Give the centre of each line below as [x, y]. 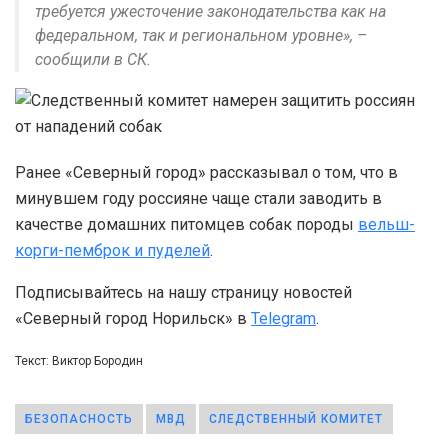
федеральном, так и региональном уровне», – [201, 35]
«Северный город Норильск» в [133, 318]
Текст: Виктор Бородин [79, 360]
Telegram [283, 318]
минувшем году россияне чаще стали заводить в [198, 198]
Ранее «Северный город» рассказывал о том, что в [206, 172]
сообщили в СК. [93, 59]
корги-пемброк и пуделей [112, 250]
